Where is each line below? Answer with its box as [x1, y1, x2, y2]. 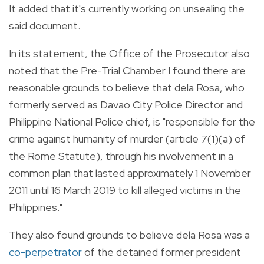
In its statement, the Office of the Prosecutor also [9, 46, 250, 60]
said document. [9, 18, 80, 32]
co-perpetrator [9, 245, 82, 259]
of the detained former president [82, 245, 241, 259]
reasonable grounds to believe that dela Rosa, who [9, 80, 245, 94]
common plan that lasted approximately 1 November [9, 166, 251, 180]
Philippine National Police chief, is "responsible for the [9, 114, 255, 128]
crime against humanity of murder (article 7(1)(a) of [9, 131, 245, 146]
